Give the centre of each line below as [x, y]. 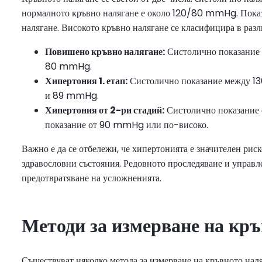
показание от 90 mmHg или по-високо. [127, 125]
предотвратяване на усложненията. [92, 178]
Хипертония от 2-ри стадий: [105, 110]
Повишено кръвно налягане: [105, 51]
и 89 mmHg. [72, 95]
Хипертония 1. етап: [86, 81]
